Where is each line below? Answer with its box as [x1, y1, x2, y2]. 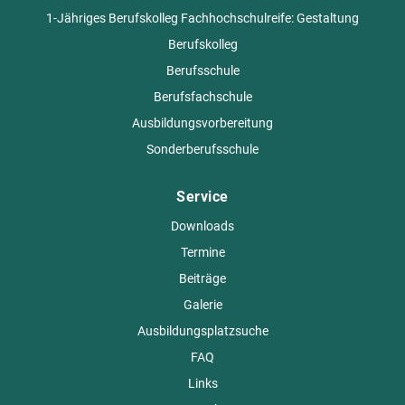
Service [176, 188, 229, 205]
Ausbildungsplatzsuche [137, 324, 268, 338]
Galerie [183, 297, 222, 312]
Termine [180, 245, 225, 259]
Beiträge [179, 271, 226, 286]
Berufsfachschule [153, 89, 252, 104]
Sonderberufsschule [146, 142, 259, 156]
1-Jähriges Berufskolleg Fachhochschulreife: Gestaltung [46, 11, 359, 25]
